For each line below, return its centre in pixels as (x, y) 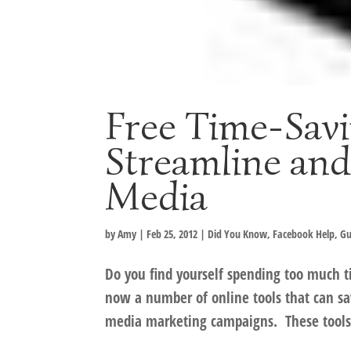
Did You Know (238, 233)
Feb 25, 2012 (172, 233)
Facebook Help (304, 233)
